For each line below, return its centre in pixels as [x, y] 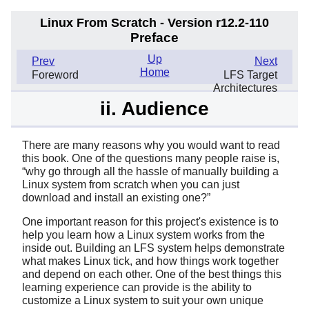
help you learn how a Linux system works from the [143, 235]
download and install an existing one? [114, 197]
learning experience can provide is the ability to [137, 287]
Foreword [56, 75]
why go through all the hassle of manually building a [152, 171]
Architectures [245, 88]
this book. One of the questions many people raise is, [151, 158]
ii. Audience [154, 108]
